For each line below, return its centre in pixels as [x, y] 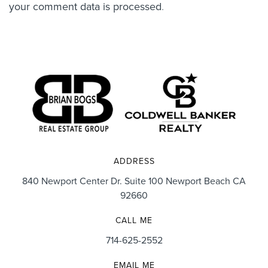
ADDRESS [134, 161]
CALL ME [134, 220]
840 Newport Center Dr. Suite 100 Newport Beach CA [134, 180]
